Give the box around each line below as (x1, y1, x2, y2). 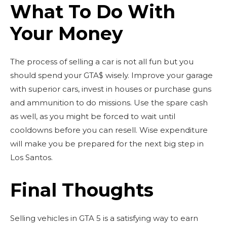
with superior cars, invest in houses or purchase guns (10, 84, 211, 94)
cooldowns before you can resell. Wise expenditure (10, 125, 208, 135)
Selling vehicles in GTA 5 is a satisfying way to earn (10, 213, 198, 223)
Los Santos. (10, 152, 53, 162)
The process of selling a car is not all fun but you (10, 56, 194, 66)
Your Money (10, 22, 123, 45)
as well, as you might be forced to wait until (10, 111, 175, 121)
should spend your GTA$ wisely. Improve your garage (10, 70, 213, 80)
